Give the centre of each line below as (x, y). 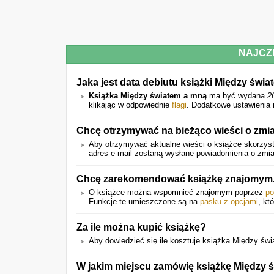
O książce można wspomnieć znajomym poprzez (177, 192)
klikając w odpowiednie (130, 105)
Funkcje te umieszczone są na (144, 202)
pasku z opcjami (229, 202)
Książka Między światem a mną (148, 96)
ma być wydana (237, 96)
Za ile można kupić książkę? (141, 227)
